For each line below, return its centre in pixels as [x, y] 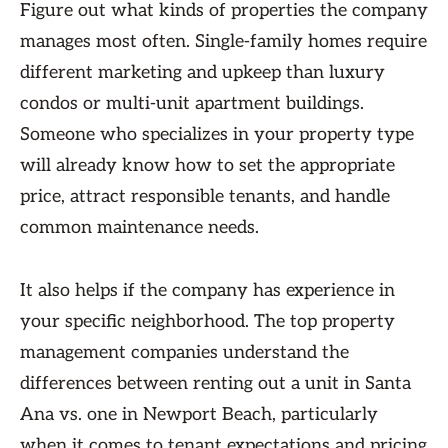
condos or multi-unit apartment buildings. [192, 103]
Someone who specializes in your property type [217, 134]
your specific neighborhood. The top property [207, 321]
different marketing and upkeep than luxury [202, 72]
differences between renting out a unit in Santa [215, 383]
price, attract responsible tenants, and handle [205, 196]
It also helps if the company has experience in [207, 290]
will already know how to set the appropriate [207, 165]
